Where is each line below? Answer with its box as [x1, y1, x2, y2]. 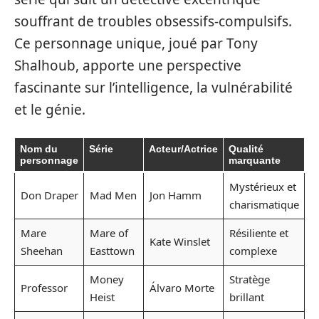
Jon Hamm [149, 187, 202, 202]
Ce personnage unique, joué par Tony [14, 34, 258, 53]
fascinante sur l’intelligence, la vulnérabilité [14, 78, 293, 97]
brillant [229, 289, 264, 304]
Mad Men [89, 187, 137, 202]
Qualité [229, 142, 263, 155]
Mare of [89, 225, 128, 240]
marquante [229, 154, 281, 166]
